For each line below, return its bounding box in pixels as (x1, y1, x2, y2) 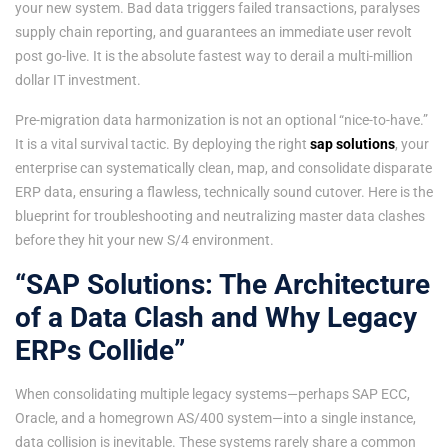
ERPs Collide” (15, 333, 185, 367)
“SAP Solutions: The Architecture (15, 267, 430, 301)
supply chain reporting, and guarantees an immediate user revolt (15, 23, 412, 40)
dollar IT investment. (15, 71, 141, 88)
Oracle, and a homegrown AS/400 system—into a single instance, (15, 409, 416, 426)
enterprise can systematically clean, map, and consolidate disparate (15, 159, 432, 176)
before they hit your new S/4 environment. (15, 231, 274, 248)
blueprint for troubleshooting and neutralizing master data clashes (15, 207, 425, 224)
